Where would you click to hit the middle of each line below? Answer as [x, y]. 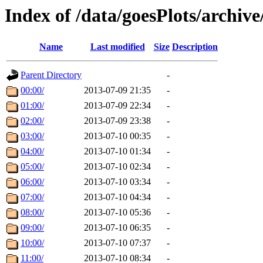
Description [195, 47]
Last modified [117, 47]
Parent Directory [51, 75]
